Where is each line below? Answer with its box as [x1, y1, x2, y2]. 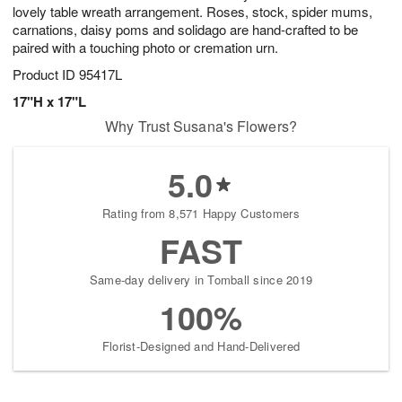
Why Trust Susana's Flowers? [105, 115, 297, 136]
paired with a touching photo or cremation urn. [13, 37, 278, 57]
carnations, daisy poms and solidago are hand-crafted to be [13, 19, 358, 39]
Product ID [13, 64, 79, 83]
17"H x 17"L [13, 91, 86, 111]
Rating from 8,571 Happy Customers [102, 204, 300, 222]
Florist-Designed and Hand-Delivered [101, 336, 301, 354]
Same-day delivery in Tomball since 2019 [89, 270, 313, 288]
